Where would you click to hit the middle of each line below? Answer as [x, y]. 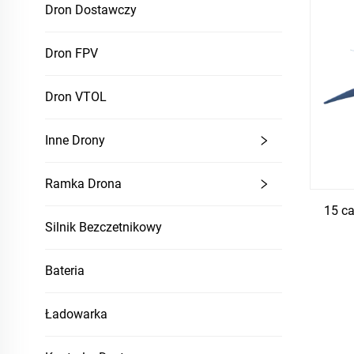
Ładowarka [76, 314]
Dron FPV [72, 53]
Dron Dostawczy [91, 10]
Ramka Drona [83, 184]
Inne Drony [75, 140]
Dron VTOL [76, 97]
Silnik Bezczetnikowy [104, 227]
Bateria [65, 271]
